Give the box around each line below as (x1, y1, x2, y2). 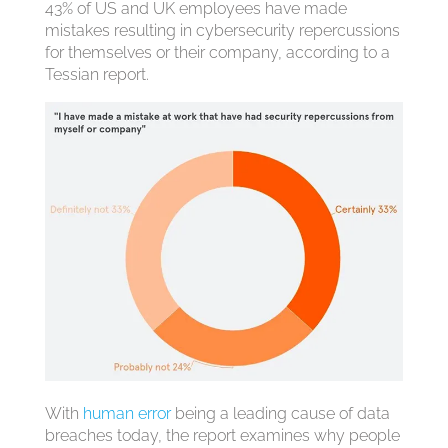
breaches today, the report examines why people (44, 425, 400, 445)
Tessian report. (44, 65, 149, 84)
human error (82, 403, 171, 423)
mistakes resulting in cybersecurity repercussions (44, 21, 400, 40)
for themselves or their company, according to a (44, 43, 390, 62)
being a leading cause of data (170, 403, 390, 423)
